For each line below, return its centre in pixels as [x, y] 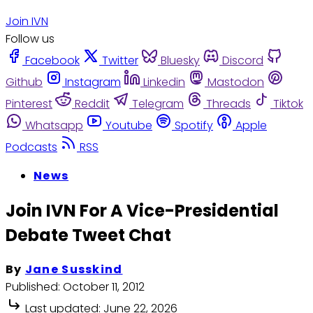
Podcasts [31, 147]
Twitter [120, 60]
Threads [228, 103]
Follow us [30, 38]
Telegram [158, 103]
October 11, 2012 [104, 287]
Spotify [194, 125]
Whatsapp [54, 125]
